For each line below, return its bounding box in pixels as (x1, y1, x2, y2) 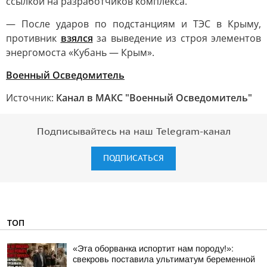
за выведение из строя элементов (92, 32, 261, 45)
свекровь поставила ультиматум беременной (73, 254, 255, 264)
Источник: (6, 91, 56, 104)
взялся (60, 32, 93, 45)
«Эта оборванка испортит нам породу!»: (73, 244, 234, 253)
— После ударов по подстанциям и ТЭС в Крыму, (6, 17, 261, 30)
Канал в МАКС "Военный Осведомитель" (56, 91, 252, 104)
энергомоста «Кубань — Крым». (6, 46, 154, 59)
